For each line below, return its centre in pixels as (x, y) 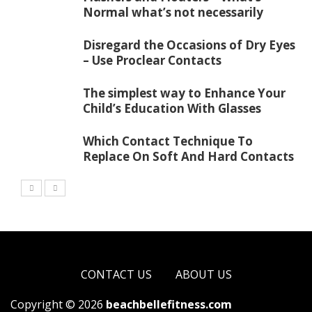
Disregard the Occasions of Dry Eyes (189, 45)
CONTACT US (116, 274)
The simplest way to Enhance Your (184, 93)
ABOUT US (203, 274)
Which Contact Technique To (168, 141)
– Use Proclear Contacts (152, 60)
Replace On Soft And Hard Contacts (188, 156)
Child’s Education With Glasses (172, 108)
